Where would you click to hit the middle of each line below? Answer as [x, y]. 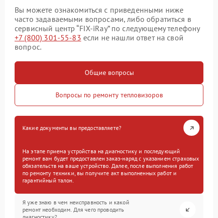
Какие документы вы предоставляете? [72, 128]
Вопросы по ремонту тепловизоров [109, 95]
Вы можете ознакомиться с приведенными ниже [99, 10]
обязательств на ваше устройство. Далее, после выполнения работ [108, 166]
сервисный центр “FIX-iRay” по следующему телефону [107, 28]
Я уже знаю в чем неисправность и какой [76, 202]
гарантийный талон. [48, 180]
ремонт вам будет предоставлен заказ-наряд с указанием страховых [111, 158]
